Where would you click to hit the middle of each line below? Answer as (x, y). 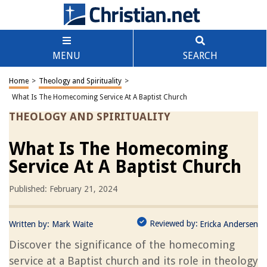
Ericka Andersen (229, 224)
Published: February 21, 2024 (63, 189)
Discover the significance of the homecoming (122, 245)
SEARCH (200, 56)
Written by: (30, 224)
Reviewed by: (174, 223)
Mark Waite (72, 224)
